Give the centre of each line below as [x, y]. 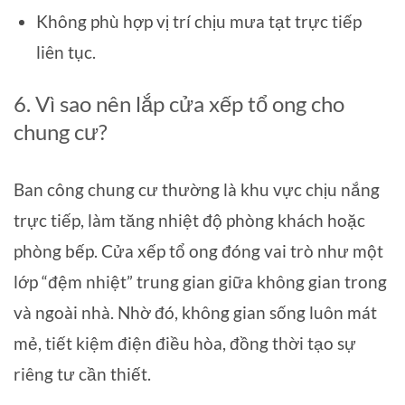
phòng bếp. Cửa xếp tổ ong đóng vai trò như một [198, 250]
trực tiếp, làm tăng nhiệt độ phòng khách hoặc [189, 220]
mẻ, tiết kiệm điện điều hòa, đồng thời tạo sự [185, 343]
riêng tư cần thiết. [82, 373]
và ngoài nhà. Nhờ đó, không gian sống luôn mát [195, 312]
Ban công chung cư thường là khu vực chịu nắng [197, 189]
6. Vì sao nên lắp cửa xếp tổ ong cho [179, 104]
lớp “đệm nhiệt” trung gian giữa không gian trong [200, 281]
